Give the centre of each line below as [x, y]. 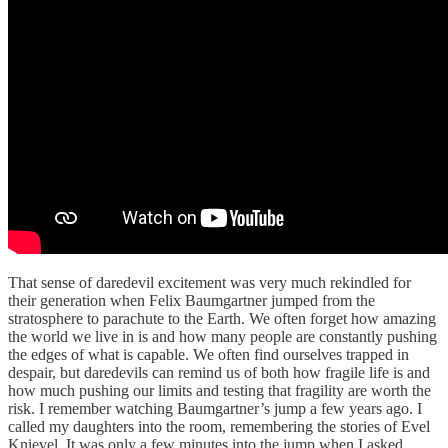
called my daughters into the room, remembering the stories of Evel [219, 427]
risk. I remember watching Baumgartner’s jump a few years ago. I [215, 409]
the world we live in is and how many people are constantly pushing [222, 337]
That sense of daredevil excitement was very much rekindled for [209, 283]
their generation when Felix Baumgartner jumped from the [191, 301]
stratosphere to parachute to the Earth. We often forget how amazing [222, 319]
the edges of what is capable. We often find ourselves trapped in [208, 355]
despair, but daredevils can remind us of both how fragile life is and [219, 373]
